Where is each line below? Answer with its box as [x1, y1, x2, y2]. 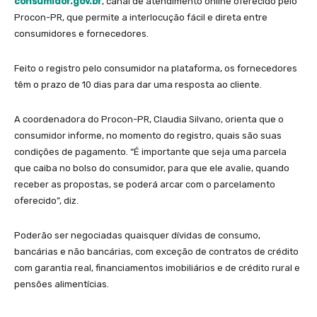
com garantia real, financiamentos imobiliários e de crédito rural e [14, 262, 300, 273]
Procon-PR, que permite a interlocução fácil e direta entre [14, 11, 267, 23]
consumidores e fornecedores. [14, 28, 149, 39]
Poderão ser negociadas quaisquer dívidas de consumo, [14, 229, 260, 241]
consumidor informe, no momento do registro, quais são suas [14, 129, 282, 141]
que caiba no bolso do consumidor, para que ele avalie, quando [14, 162, 289, 173]
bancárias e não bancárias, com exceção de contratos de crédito [14, 246, 299, 257]
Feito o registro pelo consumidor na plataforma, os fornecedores [14, 62, 297, 74]
